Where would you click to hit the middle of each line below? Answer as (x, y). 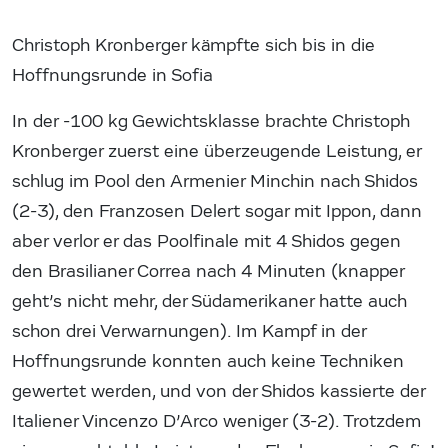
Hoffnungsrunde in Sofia (112, 75)
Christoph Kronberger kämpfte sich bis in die (193, 45)
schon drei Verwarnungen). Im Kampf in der (189, 331)
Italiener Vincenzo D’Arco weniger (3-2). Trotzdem (216, 421)
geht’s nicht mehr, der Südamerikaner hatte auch (209, 301)
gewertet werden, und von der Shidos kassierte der (218, 391)
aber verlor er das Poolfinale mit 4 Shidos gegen (206, 241)
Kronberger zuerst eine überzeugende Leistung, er (216, 151)
